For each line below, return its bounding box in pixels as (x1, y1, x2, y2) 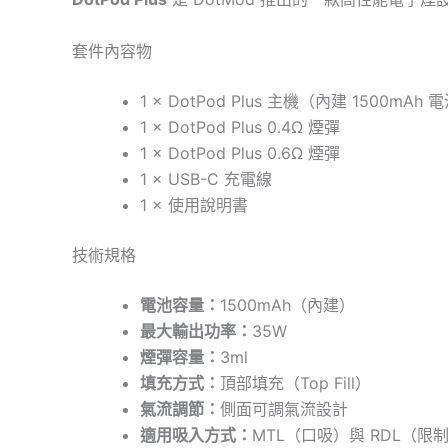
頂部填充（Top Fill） (220, 372, 371, 393)
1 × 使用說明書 (140, 194, 248, 215)
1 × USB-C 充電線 (140, 168, 272, 189)
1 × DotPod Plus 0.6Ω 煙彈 (140, 142, 340, 163)
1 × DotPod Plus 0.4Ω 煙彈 (140, 116, 340, 137)
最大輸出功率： (140, 320, 252, 341)
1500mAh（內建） (220, 294, 355, 315)
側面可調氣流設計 (220, 398, 348, 419)
